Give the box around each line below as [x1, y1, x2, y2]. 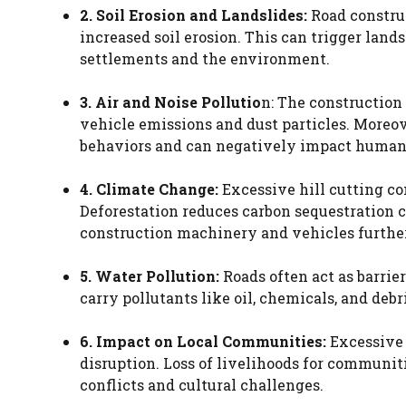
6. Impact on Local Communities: [80, 332, 330, 351]
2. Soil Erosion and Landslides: [80, 5, 307, 24]
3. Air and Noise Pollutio [80, 92, 261, 111]
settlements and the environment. [80, 49, 330, 68]
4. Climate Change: [80, 179, 218, 198]
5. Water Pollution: [80, 266, 219, 285]
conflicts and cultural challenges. [80, 375, 324, 394]
